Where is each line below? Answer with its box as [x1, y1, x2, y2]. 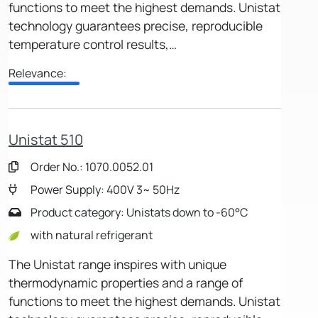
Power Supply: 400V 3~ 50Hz [28, 181, 180, 197]
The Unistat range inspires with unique [9, 255, 226, 273]
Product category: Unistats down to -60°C [28, 204, 248, 220]
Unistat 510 [9, 130, 83, 150]
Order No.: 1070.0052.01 [28, 158, 153, 175]
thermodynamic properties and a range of [9, 273, 243, 291]
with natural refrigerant [28, 226, 153, 243]
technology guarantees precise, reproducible [9, 17, 263, 35]
